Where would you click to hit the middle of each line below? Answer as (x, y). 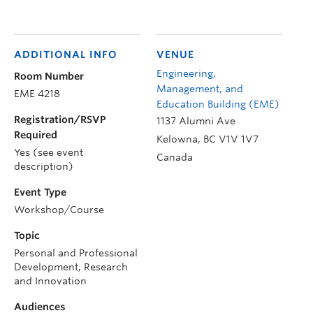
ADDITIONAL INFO (66, 54)
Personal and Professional (76, 253)
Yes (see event (49, 152)
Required (36, 134)
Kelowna (177, 139)
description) (44, 166)
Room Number (49, 76)
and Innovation (50, 281)
